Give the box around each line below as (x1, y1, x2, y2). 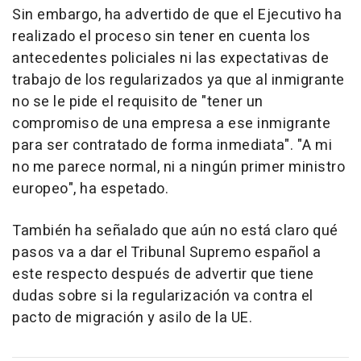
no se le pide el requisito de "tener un (12, 91, 263, 114)
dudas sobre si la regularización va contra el (12, 285, 313, 308)
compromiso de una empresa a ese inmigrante (12, 113, 330, 135)
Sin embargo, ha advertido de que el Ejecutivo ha (12, 4, 342, 27)
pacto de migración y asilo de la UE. (12, 307, 252, 330)
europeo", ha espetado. (12, 178, 168, 201)
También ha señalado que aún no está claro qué (12, 220, 338, 243)
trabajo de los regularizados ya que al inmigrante (12, 69, 345, 92)
